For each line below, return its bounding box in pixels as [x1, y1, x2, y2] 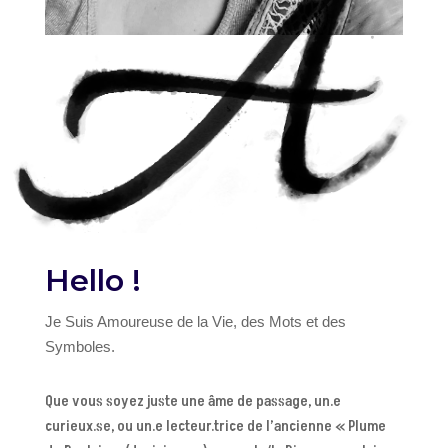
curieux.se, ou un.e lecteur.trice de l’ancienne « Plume [44, 416, 386, 438]
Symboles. [44, 338, 115, 356]
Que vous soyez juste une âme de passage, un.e [44, 391, 341, 413]
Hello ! [44, 262, 141, 300]
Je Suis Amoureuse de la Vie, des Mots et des [44, 313, 346, 331]
